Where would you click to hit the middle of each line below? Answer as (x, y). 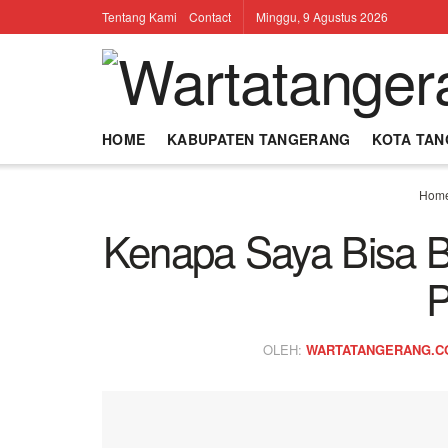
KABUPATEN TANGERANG (259, 139)
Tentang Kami (139, 16)
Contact (210, 16)
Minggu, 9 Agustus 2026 (322, 16)
